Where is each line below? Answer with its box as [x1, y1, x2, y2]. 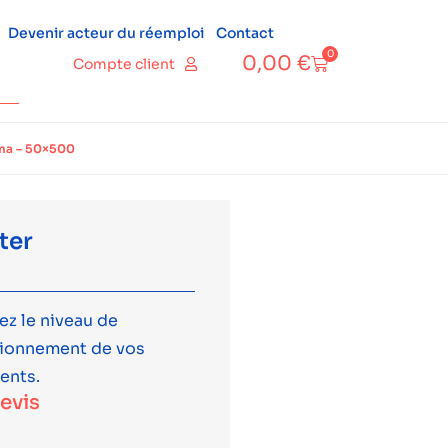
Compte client [73, 55, 175, 73]
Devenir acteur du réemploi [7, 24, 204, 42]
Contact [215, 24, 274, 42]
